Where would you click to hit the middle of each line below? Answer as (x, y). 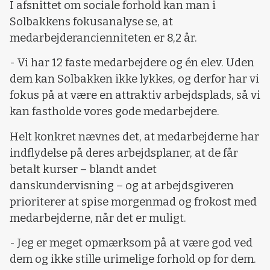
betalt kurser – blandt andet (83, 169)
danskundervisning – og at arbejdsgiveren (122, 185)
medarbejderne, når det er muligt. (98, 218)
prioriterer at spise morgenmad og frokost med (133, 202)
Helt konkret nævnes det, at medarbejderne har (134, 137)
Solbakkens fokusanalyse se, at (91, 21)
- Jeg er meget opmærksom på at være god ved (131, 243)
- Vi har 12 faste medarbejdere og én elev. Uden (132, 63)
